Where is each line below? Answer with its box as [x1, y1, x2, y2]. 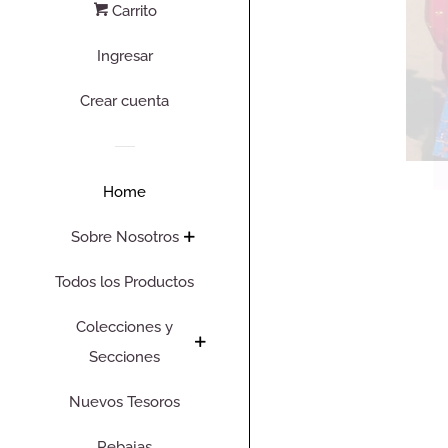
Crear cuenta [80, 92, 169, 110]
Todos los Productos [55, 273, 194, 291]
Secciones [89, 348, 160, 366]
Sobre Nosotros [70, 228, 179, 246]
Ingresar [96, 47, 153, 65]
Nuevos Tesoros [69, 393, 180, 411]
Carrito [107, 2, 157, 20]
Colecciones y [76, 318, 173, 336]
